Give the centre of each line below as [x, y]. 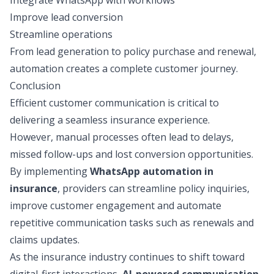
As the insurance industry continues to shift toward [127, 257]
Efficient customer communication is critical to [114, 103]
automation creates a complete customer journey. [124, 68]
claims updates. [45, 240]
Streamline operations [61, 34]
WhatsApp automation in [152, 171]
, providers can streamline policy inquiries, [154, 188]
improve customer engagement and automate [116, 206]
